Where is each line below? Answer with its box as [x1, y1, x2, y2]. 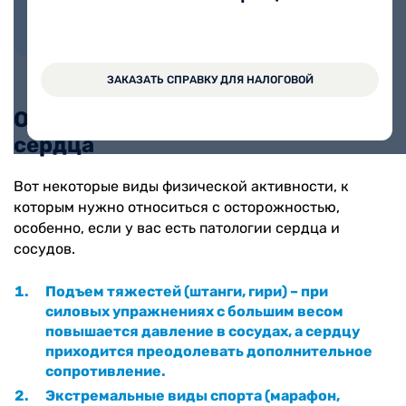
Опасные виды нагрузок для [14, 107, 329, 132]
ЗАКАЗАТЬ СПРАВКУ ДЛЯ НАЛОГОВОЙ [106, 73, 314, 86]
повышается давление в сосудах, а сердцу [45, 322, 360, 340]
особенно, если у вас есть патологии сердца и [14, 218, 340, 237]
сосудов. [14, 239, 75, 257]
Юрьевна [174, 3, 248, 23]
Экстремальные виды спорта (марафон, [45, 386, 340, 404]
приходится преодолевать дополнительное [45, 342, 372, 360]
